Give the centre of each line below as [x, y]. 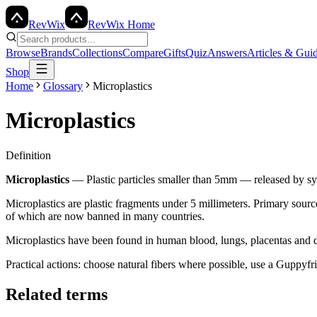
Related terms [57, 294]
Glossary [63, 86]
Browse [23, 53]
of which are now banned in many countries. [105, 216]
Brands [56, 53]
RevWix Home [121, 24]
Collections [97, 53]
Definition [28, 155]
